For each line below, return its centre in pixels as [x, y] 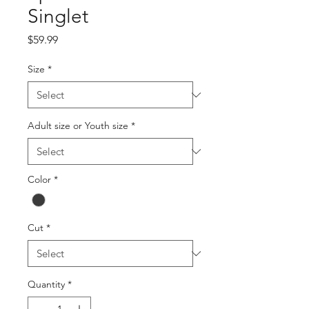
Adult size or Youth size [78, 126]
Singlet [58, 16]
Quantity [46, 285]
